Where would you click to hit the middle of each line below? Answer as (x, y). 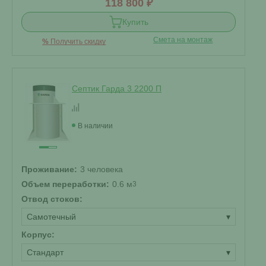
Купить (135, 22)
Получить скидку (77, 42)
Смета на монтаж (183, 40)
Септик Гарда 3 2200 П (117, 88)
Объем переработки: (65, 184)
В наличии (95, 126)
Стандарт (45, 252)
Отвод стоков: (52, 199)
